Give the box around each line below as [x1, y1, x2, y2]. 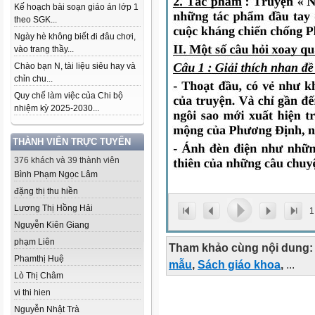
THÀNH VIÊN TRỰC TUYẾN [13, 136, 131, 147]
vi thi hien [14, 288, 51, 297]
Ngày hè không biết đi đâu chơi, [14, 32, 136, 41]
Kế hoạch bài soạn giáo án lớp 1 [14, 2, 139, 12]
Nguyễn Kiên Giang [14, 220, 89, 230]
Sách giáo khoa [198, 258, 281, 271]
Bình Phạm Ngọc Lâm [14, 169, 98, 179]
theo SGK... [14, 15, 57, 25]
